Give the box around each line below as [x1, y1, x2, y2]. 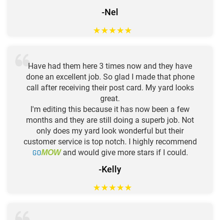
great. [100, 93, 120, 103]
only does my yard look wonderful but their [36, 126, 184, 136]
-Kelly [99, 164, 121, 174]
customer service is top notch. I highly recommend [23, 137, 197, 146]
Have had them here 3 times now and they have [28, 61, 192, 71]
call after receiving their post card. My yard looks [26, 82, 194, 92]
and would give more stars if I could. [60, 147, 188, 157]
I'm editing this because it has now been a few [30, 104, 190, 114]
